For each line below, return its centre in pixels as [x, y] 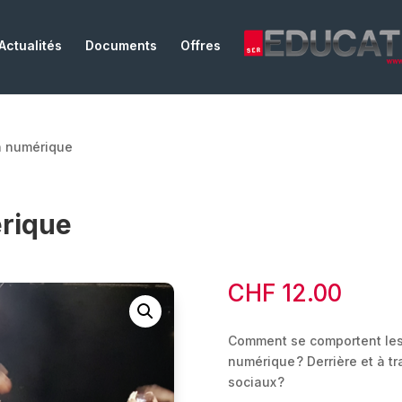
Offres [200, 46]
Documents [121, 46]
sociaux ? [256, 382]
